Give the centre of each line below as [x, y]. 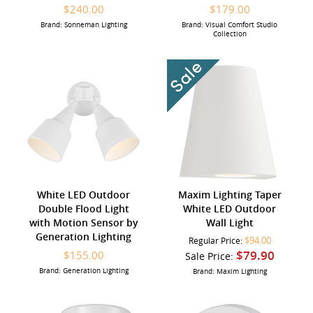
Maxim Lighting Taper [230, 194]
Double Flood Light [83, 208]
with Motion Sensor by [83, 222]
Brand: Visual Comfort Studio [230, 24]
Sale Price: [210, 256]
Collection [230, 34]
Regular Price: [216, 240]
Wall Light [230, 222]
